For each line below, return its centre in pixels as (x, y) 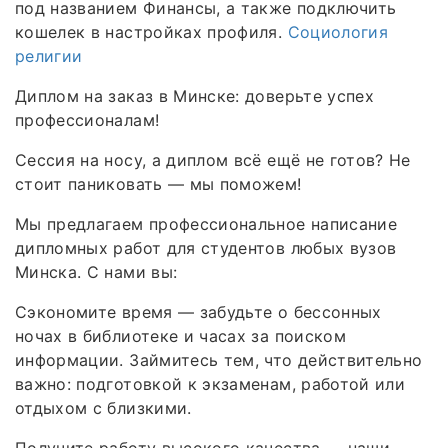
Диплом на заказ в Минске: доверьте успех (195, 96)
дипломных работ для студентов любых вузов (206, 248)
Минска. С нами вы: (96, 272)
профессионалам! (87, 120)
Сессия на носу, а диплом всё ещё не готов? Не (213, 160)
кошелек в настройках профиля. (151, 32)
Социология (338, 32)
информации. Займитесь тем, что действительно (219, 360)
